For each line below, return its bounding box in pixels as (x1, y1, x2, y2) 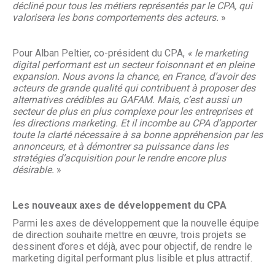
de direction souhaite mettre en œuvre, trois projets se (12, 229, 246, 241)
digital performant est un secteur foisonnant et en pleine (12, 59, 254, 71)
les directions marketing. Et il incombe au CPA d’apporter (12, 117, 256, 129)
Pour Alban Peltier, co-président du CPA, (12, 47, 187, 59)
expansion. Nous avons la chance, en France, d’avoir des (12, 71, 255, 82)
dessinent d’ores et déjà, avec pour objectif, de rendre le (12, 241, 252, 252)
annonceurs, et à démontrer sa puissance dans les (12, 141, 228, 152)
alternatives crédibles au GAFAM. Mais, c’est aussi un (12, 94, 242, 106)
